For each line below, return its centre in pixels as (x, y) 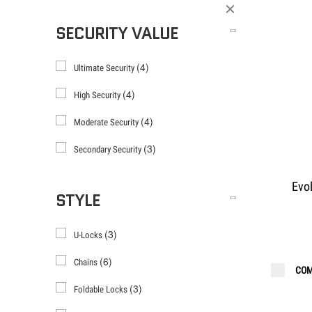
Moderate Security (107, 123)
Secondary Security (108, 150)
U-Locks (89, 235)
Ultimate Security (105, 68)
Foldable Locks (101, 290)
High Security (98, 95)
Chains (86, 263)
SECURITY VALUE (117, 34)
